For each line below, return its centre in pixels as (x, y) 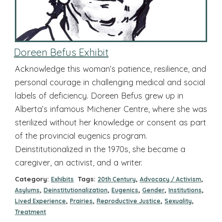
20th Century (117, 179)
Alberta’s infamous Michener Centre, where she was (111, 109)
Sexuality (178, 201)
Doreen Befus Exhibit (61, 53)
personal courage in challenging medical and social (110, 82)
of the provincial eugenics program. (81, 136)
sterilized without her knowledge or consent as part (111, 122)
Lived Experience (40, 201)
